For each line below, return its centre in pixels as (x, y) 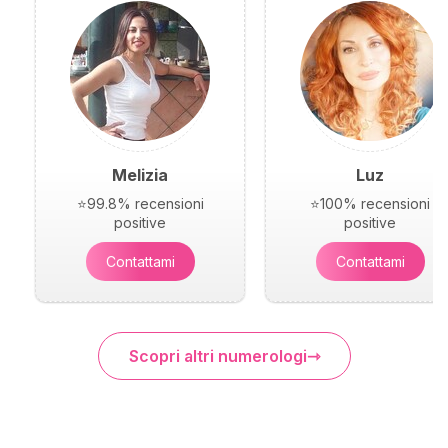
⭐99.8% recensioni (140, 203)
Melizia (140, 174)
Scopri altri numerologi (217, 355)
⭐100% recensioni (370, 203)
